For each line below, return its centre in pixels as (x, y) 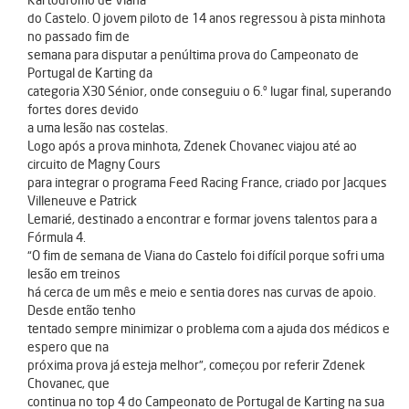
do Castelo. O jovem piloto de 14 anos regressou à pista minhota (206, 18)
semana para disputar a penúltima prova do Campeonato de (193, 55)
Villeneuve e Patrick (82, 201)
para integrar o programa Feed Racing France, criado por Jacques (207, 183)
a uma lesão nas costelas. (98, 128)
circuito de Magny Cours (94, 164)
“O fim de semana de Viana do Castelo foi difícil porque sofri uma (206, 256)
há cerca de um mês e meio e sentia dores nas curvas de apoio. (202, 292)
